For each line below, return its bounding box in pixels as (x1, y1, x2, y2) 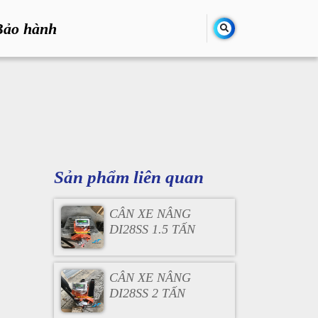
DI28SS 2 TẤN (109, 286, 185, 300)
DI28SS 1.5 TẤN (109, 222, 195, 236)
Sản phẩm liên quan (54, 168, 204, 187)
